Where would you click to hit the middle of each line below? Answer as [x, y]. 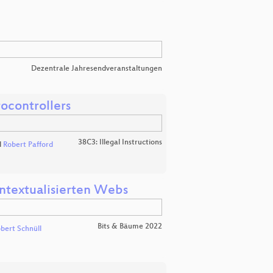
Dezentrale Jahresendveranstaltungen [97, 69]
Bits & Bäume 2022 [130, 226]
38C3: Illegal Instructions [120, 142]
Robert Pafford [28, 145]
